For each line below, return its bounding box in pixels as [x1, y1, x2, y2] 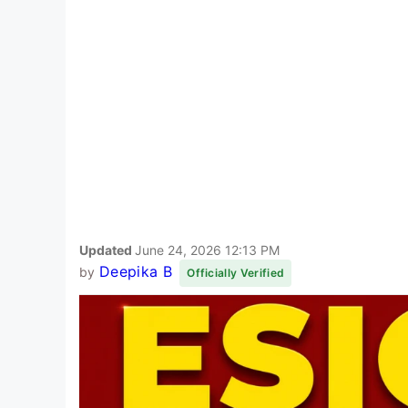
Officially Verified [187, 265, 285, 280]
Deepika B [98, 261, 172, 280]
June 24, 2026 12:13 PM [135, 241, 280, 258]
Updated [79, 241, 135, 258]
